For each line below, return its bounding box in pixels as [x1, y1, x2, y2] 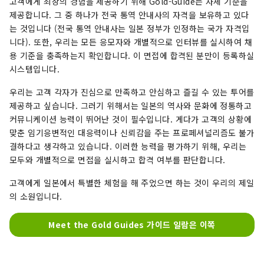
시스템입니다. [9, 62, 60, 75]
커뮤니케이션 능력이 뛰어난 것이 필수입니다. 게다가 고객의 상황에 [9, 113, 252, 125]
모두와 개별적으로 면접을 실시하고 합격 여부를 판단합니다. [9, 153, 226, 166]
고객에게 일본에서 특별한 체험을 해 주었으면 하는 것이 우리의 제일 [9, 176, 255, 189]
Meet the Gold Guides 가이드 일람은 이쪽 [48, 218, 216, 230]
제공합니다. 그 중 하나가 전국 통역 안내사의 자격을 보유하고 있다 [9, 8, 249, 21]
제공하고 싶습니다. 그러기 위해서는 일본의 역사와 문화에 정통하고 [9, 99, 252, 111]
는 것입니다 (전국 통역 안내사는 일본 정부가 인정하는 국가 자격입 [9, 22, 250, 34]
